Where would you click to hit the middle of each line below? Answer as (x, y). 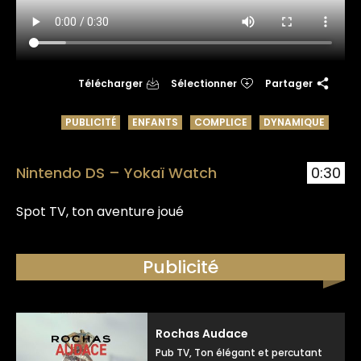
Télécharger (110, 83)
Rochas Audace (202, 333)
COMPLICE (221, 122)
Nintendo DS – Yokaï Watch (116, 172)
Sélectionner (204, 83)
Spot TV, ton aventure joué (100, 211)
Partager (289, 83)
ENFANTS (155, 122)
